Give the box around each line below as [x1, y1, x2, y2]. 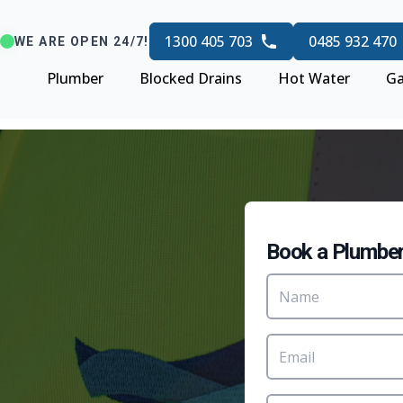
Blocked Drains [139, 68, 242, 88]
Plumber [47, 68, 103, 88]
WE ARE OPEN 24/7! [14, 34, 149, 49]
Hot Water [278, 68, 350, 88]
